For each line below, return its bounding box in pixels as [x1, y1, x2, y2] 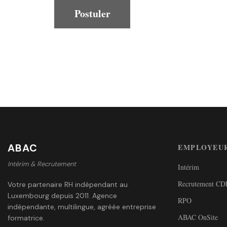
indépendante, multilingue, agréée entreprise [8, 202, 156, 211]
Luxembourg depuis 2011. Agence [8, 191, 117, 200]
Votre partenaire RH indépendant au [8, 180, 128, 189]
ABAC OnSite [178, 212, 218, 222]
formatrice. [8, 213, 45, 222]
